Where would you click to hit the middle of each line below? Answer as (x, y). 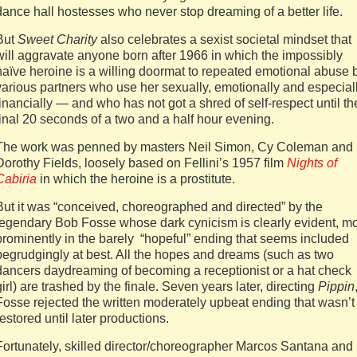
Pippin (336, 286)
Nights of (312, 163)
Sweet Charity (59, 39)
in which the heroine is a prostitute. (136, 179)
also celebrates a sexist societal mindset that (226, 39)
